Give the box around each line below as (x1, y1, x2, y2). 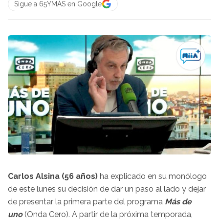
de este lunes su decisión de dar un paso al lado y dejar (8, 184, 206, 194)
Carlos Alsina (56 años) (8, 171, 98, 181)
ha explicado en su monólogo (98, 171, 207, 181)
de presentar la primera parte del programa (8, 197, 165, 206)
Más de (165, 197, 192, 206)
